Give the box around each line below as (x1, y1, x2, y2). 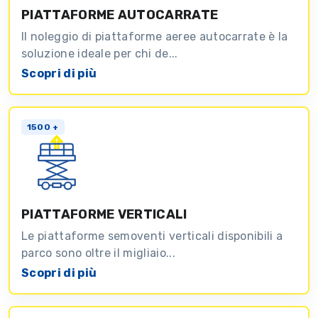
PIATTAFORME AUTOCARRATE (21, 6, 219, 23)
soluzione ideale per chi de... (21, 46, 178, 60)
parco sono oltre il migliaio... (21, 246, 175, 260)
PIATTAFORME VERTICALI (21, 206, 187, 222)
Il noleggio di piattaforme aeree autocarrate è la (21, 29, 288, 43)
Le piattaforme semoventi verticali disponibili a (21, 229, 283, 243)
